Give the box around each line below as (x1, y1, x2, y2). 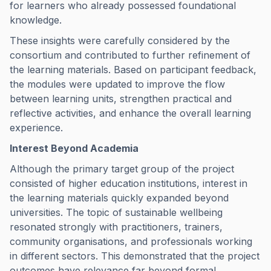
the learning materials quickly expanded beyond (10, 192, 229, 204)
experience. (10, 122, 63, 134)
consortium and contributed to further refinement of (10, 49, 250, 61)
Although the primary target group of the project (10, 163, 234, 175)
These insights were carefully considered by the (10, 34, 230, 47)
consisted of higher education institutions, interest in (10, 177, 247, 189)
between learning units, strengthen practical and (10, 93, 232, 105)
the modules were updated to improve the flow (10, 78, 225, 90)
